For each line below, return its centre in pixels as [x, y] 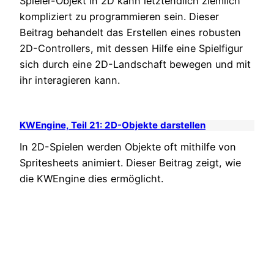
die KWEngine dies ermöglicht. [91, 178]
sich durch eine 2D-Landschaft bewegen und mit [135, 64]
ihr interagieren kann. [70, 80]
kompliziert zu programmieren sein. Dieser [119, 16]
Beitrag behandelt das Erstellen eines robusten [130, 32]
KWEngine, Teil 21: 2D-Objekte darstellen [113, 125]
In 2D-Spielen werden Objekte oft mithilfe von [128, 146]
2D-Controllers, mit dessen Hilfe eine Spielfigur [131, 48]
